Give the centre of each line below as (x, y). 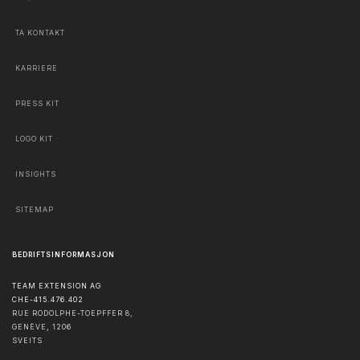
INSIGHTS (36, 174)
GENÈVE (29, 327)
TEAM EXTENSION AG (57, 286)
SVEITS (27, 341)
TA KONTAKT (40, 33)
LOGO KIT (34, 139)
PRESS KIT (37, 103)
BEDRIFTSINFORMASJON (63, 254)
